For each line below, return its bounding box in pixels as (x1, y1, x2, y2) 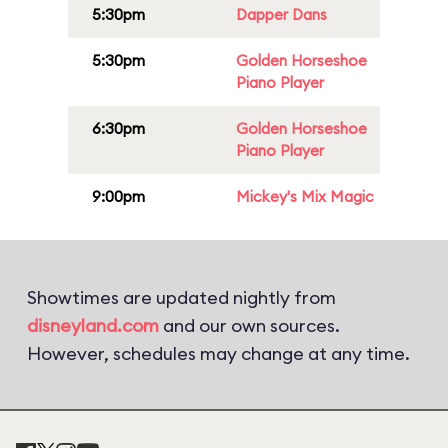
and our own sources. (159, 314, 340, 337)
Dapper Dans (236, 5, 327, 24)
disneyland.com (27, 314, 159, 337)
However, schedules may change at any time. (27, 342, 410, 365)
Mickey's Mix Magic (236, 187, 374, 206)
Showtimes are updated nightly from (27, 286, 336, 309)
